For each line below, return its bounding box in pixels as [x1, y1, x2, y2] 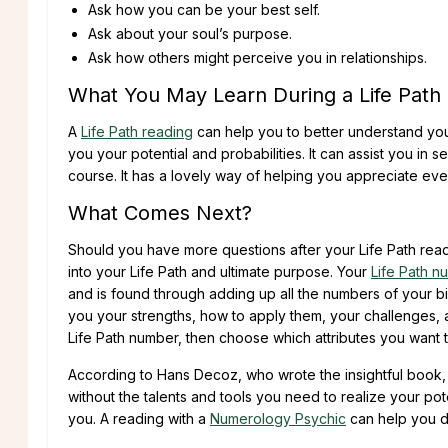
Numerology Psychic [210, 409, 346, 427]
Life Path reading [81, 122, 193, 140]
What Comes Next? [68, 200, 252, 225]
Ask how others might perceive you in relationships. [88, 48, 427, 66]
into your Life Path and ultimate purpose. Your [68, 262, 371, 280]
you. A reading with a [68, 409, 210, 427]
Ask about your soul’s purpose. [88, 24, 292, 42]
